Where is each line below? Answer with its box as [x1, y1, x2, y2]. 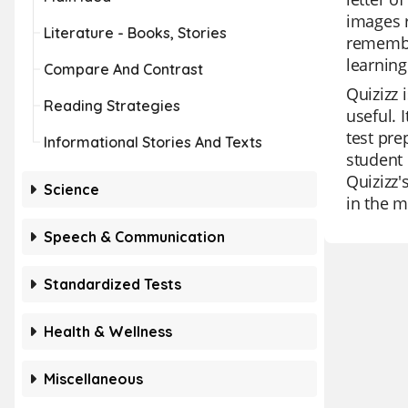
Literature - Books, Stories [44, 24, 227, 42]
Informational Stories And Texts [44, 133, 262, 151]
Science [44, 180, 99, 199]
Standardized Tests [44, 275, 181, 293]
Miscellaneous [44, 370, 143, 388]
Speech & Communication [44, 228, 225, 246]
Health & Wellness [44, 322, 172, 341]
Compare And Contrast [44, 60, 203, 78]
